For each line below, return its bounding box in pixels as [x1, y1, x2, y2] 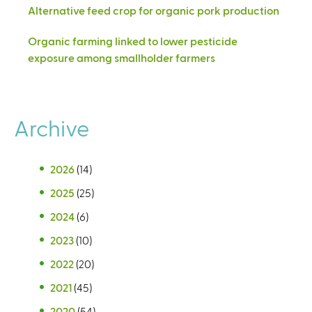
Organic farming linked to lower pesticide [28, 33, 237, 47]
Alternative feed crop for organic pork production [28, 3, 279, 17]
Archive [14, 114, 89, 141]
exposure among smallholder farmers [28, 50, 215, 64]
